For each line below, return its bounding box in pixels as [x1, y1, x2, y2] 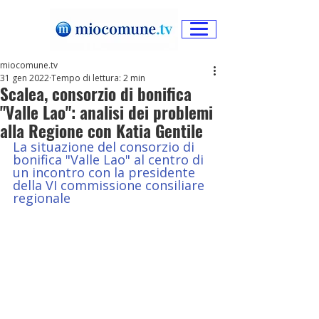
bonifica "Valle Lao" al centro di [13, 151, 207, 168]
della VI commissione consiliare [13, 177, 208, 194]
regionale [13, 189, 70, 206]
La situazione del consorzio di [13, 138, 198, 155]
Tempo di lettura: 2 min [51, 72, 145, 84]
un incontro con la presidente [13, 164, 199, 181]
